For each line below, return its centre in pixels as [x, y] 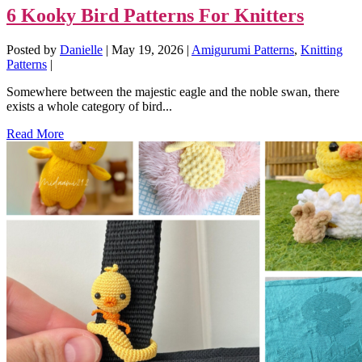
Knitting [322, 50]
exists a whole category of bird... [89, 107]
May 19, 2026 [147, 50]
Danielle [81, 50]
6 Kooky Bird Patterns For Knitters [155, 16]
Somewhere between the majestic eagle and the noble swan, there [173, 92]
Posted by [33, 50]
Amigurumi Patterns [243, 50]
